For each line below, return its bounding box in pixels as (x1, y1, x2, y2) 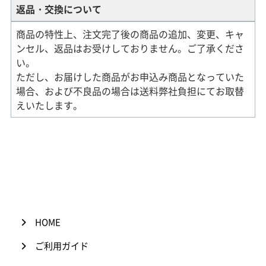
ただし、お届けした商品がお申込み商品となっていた (15, 69, 244, 84)
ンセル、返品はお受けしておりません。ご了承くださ (15, 40, 244, 55)
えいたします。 (15, 97, 83, 112)
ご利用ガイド (35, 239, 89, 253)
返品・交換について (15, 1, 102, 16)
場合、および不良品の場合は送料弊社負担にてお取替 (15, 83, 244, 98)
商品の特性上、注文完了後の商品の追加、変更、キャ (15, 26, 244, 41)
